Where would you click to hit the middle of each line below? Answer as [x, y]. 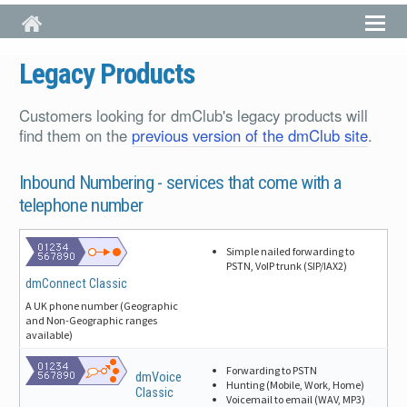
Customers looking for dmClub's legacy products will [194, 115]
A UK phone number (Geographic [102, 305]
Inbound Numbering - [93, 183]
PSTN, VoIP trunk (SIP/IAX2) [287, 266]
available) [50, 334]
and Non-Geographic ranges [92, 320]
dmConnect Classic [77, 284]
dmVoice [159, 378]
